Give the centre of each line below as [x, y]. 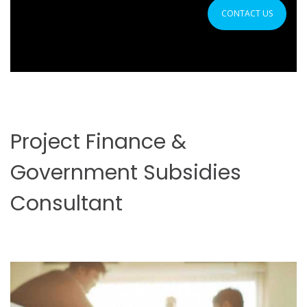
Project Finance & [98, 142]
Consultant [66, 204]
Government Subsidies [126, 173]
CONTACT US [247, 13]
